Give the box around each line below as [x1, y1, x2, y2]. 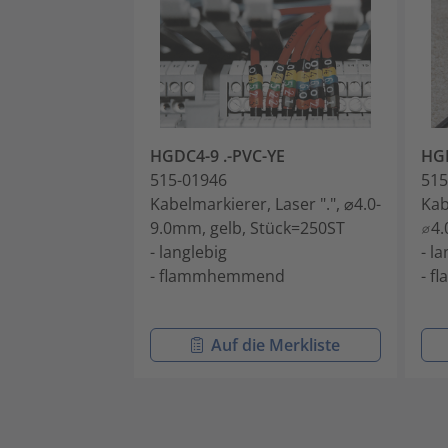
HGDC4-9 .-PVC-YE [150, 145, 285, 168]
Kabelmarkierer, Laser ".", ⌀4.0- [150, 193, 381, 216]
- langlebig [150, 241, 227, 264]
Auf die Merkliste [211, 334, 341, 357]
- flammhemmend [150, 265, 285, 288]
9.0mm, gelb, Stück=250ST [150, 217, 345, 240]
